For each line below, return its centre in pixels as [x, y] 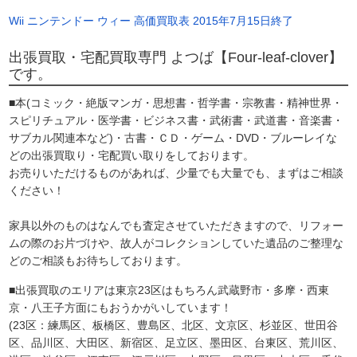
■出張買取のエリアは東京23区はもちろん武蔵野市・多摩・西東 [169, 290]
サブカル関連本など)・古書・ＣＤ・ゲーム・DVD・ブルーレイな [173, 137]
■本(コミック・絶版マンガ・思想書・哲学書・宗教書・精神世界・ [176, 102]
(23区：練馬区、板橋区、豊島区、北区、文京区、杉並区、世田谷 [174, 325]
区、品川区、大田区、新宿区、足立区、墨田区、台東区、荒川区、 [177, 342]
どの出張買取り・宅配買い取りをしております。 [132, 155]
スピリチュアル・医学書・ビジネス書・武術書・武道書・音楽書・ [177, 120]
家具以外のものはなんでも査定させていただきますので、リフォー [177, 225]
